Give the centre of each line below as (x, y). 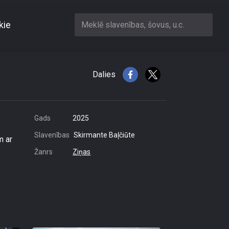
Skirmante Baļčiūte (104, 135)
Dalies (104, 74)
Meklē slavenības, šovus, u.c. (133, 25)
